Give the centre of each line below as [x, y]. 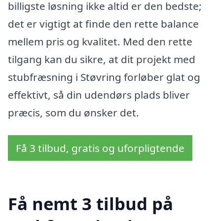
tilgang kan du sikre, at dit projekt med [102, 59]
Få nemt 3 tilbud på [91, 204]
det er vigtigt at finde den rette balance [103, 24]
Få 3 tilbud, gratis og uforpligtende [100, 148]
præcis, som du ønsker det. [74, 113]
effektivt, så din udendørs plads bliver [99, 95]
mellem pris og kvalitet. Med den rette [100, 42]
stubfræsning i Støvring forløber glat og [104, 77]
